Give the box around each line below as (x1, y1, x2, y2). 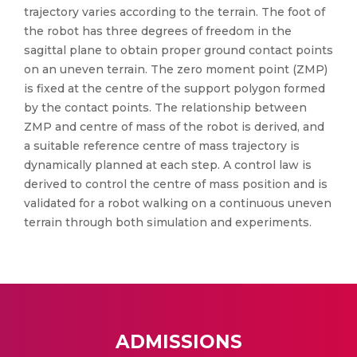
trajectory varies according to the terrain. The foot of (24, 5, 325, 19)
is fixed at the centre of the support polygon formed (24, 81, 325, 96)
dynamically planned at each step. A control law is (24, 158, 312, 172)
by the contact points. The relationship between (24, 100, 307, 115)
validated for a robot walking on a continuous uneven (24, 196, 331, 210)
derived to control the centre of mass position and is (24, 177, 328, 191)
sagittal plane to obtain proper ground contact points (24, 43, 333, 57)
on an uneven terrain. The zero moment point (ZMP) (24, 62, 328, 76)
